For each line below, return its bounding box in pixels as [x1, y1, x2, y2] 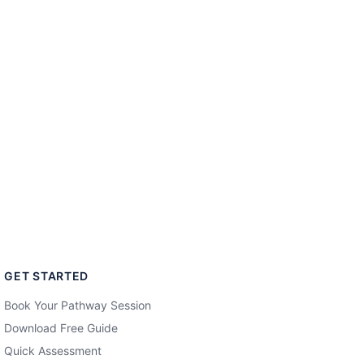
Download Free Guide [4, 321, 119, 335]
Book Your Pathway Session [4, 298, 152, 312]
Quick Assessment [4, 344, 102, 357]
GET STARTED [4, 269, 89, 283]
